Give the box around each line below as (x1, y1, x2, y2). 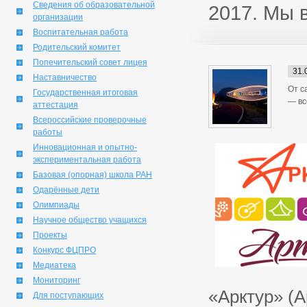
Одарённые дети (33, 185, 99, 195)
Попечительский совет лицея (33, 58, 147, 67)
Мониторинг (33, 275, 80, 285)
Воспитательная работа (33, 27, 128, 37)
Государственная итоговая (33, 88, 138, 97)
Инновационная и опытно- (33, 143, 137, 152)
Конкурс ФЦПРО (33, 245, 96, 255)
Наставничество (33, 73, 97, 82)
